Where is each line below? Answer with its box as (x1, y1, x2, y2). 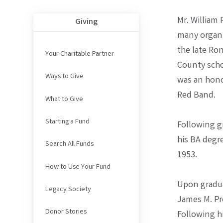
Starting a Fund (45, 116, 90, 128)
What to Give (45, 94, 83, 105)
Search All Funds (45, 139, 94, 150)
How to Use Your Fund (45, 161, 111, 173)
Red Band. (177, 89, 216, 103)
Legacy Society (45, 184, 91, 195)
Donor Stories (45, 207, 87, 218)
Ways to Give (45, 71, 84, 83)
